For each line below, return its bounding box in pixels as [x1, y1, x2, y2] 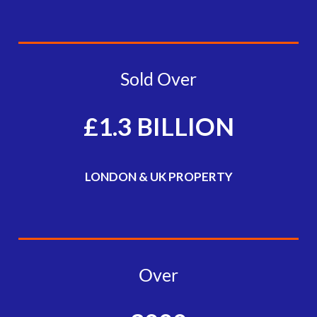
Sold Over [120, 68, 197, 90]
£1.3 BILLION [83, 111, 234, 142]
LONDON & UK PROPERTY [84, 169, 233, 185]
